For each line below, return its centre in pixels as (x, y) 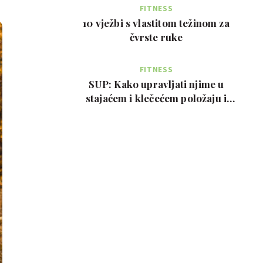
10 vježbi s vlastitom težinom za (156, 23)
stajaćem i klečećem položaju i (156, 98)
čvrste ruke (156, 37)
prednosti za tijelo (156, 112)
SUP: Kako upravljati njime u (156, 84)
